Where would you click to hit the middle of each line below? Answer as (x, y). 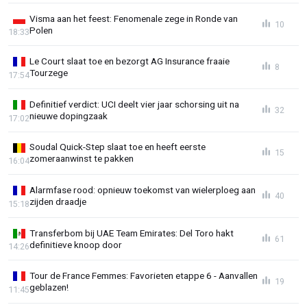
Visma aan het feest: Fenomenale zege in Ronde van (134, 18)
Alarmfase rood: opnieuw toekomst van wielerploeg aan (143, 190)
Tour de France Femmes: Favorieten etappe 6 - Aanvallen (144, 276)
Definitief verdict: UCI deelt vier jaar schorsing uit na (134, 104)
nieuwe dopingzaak (69, 115)
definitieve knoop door (76, 244)
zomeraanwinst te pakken (82, 159)
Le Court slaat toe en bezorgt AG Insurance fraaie (130, 61)
